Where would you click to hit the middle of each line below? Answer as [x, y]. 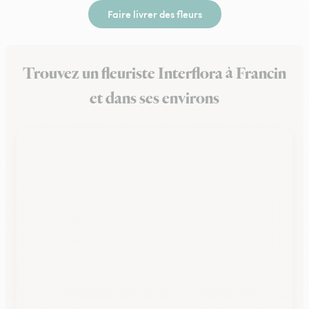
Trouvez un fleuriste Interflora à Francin [154, 74]
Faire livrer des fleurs [154, 14]
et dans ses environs [154, 99]
